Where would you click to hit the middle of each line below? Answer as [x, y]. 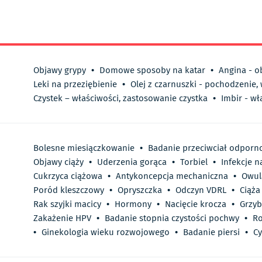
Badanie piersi [211, 232]
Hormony [133, 204]
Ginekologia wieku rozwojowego [106, 232]
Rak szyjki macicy [67, 204]
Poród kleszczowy [69, 190]
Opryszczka [140, 190]
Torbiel [194, 162]
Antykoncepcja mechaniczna [172, 176]
